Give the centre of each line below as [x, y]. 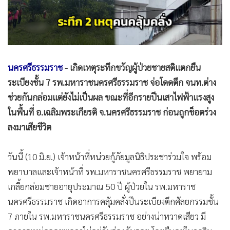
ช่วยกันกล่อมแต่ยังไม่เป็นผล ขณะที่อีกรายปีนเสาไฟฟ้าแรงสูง [111, 97]
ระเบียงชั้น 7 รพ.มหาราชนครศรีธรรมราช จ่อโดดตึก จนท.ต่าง [112, 82]
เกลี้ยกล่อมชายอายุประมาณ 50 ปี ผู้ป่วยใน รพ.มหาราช [102, 186]
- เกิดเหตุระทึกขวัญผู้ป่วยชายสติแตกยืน [132, 67]
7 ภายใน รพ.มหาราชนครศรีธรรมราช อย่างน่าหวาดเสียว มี [107, 216]
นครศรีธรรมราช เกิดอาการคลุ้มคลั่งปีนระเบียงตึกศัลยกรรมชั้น [113, 201]
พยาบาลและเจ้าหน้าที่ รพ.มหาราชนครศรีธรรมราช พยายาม [110, 171]
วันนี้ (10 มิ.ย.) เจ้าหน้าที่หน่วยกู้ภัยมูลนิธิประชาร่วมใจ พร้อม [110, 156]
